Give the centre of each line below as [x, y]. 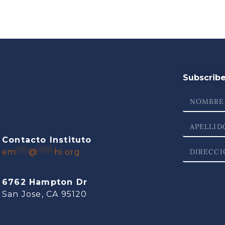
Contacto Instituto [47, 140]
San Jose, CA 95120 [44, 194]
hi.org [68, 152]
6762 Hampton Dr [44, 182]
